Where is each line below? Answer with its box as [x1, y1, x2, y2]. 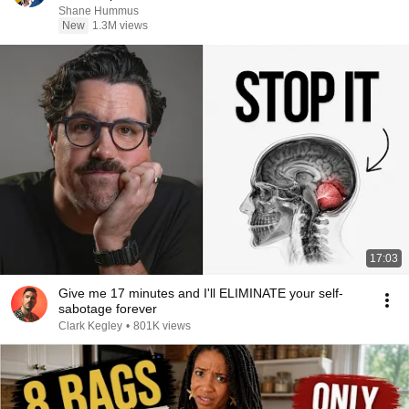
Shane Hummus [58, 5, 139, 17]
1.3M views [92, 19, 148, 32]
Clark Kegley [58, 320, 122, 332]
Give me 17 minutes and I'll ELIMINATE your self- [58, 286, 343, 300]
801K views [133, 320, 191, 332]
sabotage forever [58, 301, 157, 316]
